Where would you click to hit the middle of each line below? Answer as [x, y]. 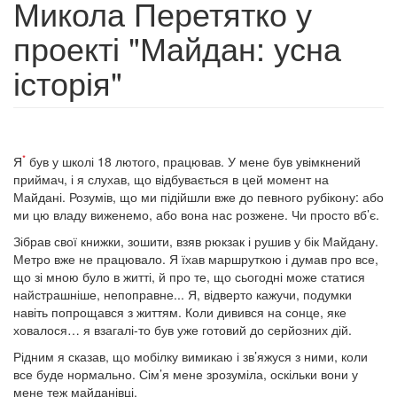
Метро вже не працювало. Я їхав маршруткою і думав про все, [196, 259]
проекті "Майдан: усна [177, 47]
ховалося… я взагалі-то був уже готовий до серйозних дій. [183, 330]
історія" [68, 82]
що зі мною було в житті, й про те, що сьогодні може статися [189, 276]
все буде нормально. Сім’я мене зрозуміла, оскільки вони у [186, 374]
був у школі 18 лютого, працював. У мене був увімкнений [193, 161]
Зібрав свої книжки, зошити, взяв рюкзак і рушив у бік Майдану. [196, 241]
